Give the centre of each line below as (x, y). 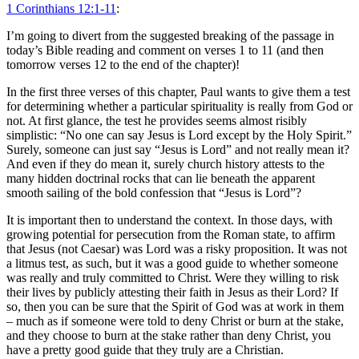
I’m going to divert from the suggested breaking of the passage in (170, 36)
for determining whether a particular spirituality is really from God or (179, 107)
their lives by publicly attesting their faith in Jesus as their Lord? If (172, 292)
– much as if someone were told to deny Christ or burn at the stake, (175, 321)
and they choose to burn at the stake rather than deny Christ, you (169, 336)
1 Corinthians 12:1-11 (61, 9)
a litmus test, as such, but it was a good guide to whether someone (172, 264)
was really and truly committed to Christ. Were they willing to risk (173, 278)
